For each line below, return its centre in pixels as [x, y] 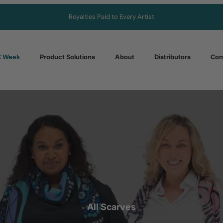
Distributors [172, 57]
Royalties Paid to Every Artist [111, 17]
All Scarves [111, 207]
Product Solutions [67, 57]
